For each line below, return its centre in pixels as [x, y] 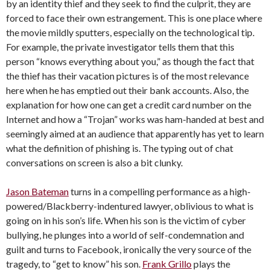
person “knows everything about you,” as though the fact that [130, 61]
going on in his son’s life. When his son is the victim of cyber [126, 221]
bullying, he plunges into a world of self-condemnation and [125, 235]
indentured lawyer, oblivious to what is [175, 206]
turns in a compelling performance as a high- [160, 192]
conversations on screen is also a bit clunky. [94, 163]
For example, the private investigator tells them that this [120, 47]
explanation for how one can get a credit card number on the [129, 105]
